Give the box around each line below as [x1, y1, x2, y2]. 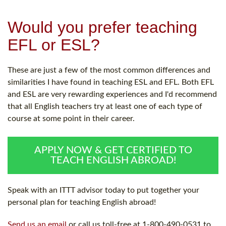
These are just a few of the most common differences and [8, 66, 210, 75]
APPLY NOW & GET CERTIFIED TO [34, 145, 192, 156]
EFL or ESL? [8, 36, 100, 54]
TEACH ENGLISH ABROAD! [50, 155, 176, 166]
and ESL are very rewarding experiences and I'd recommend [8, 90, 217, 99]
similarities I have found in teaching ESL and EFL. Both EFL [8, 78, 214, 87]
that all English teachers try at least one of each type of [8, 102, 202, 111]
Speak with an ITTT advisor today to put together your [8, 186, 199, 195]
